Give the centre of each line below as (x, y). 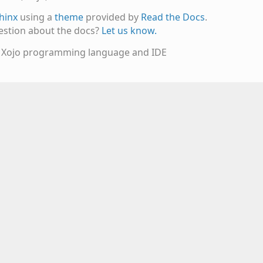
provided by (112, 17)
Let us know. (129, 30)
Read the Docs (173, 17)
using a (36, 17)
